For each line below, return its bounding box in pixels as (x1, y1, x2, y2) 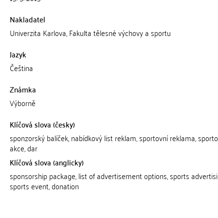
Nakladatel (9, 12, 45, 26)
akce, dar (9, 141, 37, 155)
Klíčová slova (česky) (9, 117, 75, 131)
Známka (9, 82, 36, 96)
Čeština (9, 61, 33, 74)
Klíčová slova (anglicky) (9, 155, 84, 169)
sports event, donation (9, 179, 79, 193)
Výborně (9, 96, 36, 109)
